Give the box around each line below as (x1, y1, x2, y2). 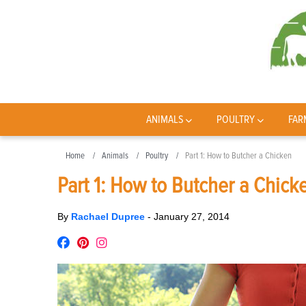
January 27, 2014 (154, 211, 229, 222)
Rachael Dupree (71, 211, 148, 222)
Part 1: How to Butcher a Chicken (185, 150, 292, 161)
